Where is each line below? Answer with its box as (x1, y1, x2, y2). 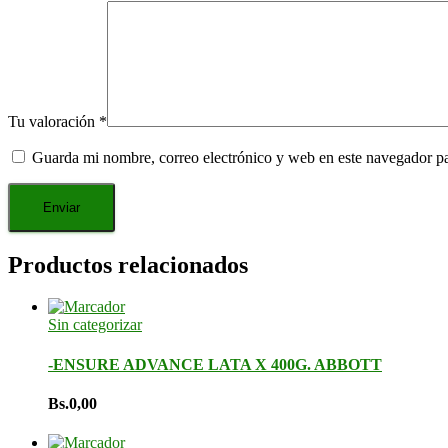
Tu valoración (8, 112, 99, 130)
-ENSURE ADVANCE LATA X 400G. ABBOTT (48, 355, 382, 373)
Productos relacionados (8, 251, 248, 278)
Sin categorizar (48, 316, 142, 334)
